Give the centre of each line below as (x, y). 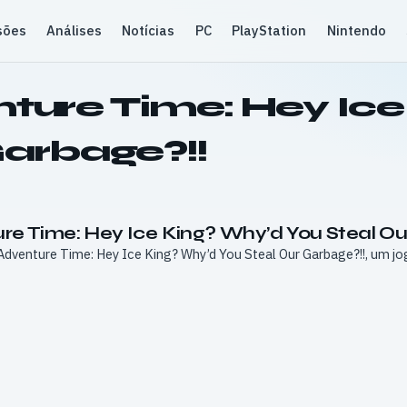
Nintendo (356, 30)
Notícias (149, 30)
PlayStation (269, 30)
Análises (74, 30)
